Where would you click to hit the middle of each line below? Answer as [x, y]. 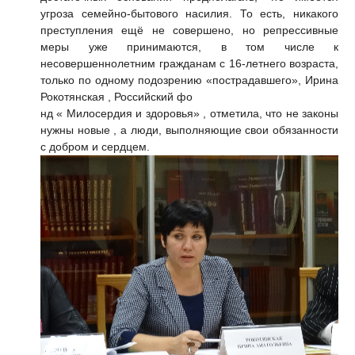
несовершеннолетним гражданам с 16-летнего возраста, [189, 64]
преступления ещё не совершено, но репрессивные [189, 31]
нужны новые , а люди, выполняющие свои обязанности [189, 130]
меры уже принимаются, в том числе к [189, 47]
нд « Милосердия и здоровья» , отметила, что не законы [189, 114]
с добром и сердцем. [95, 147]
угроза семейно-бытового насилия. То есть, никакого [189, 14]
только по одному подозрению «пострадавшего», [173, 80]
